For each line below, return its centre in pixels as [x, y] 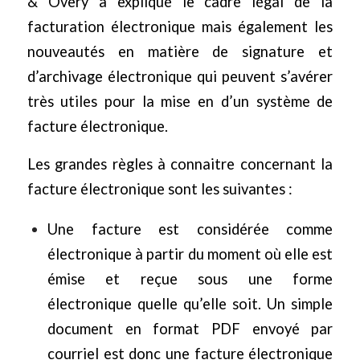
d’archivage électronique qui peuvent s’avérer [180, 77]
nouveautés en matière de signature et [180, 52]
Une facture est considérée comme [190, 229]
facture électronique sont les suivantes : [160, 189]
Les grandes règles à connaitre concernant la [180, 164]
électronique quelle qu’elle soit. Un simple [190, 303]
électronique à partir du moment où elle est [190, 254]
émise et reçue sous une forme [190, 278]
